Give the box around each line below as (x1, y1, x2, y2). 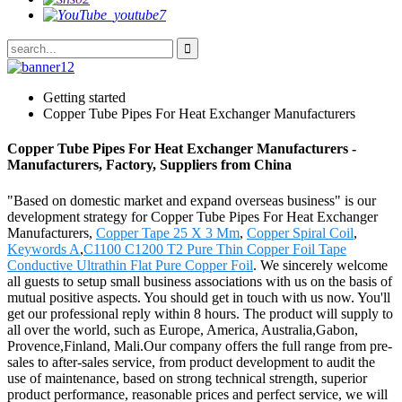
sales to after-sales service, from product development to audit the (7, 354, 375, 370)
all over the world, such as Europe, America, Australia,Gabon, (7, 321, 358, 337)
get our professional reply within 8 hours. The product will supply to (7, 305, 393, 321)
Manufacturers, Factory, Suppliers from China (7, 157, 292, 173)
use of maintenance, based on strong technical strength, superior (7, 370, 367, 386)
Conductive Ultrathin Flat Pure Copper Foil (7, 257, 253, 273)
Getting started (43, 90, 126, 105)
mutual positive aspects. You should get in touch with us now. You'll (7, 289, 390, 305)
